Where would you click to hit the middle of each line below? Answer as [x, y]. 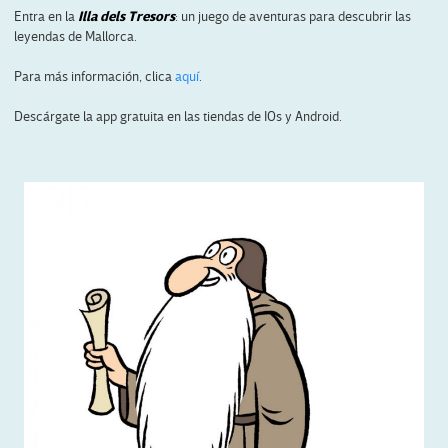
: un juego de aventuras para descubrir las [292, 17]
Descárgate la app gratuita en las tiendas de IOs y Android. [177, 117]
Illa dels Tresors [126, 17]
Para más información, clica [94, 77]
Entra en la [45, 17]
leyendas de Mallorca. [75, 37]
